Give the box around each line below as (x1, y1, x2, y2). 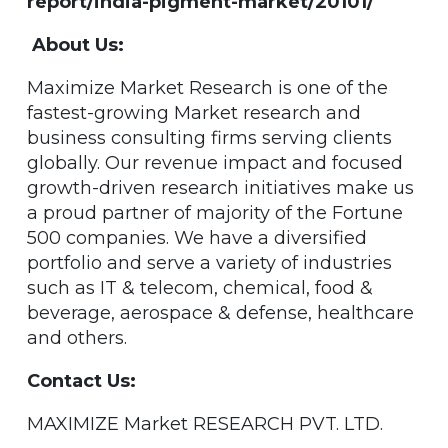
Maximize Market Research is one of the (27, 76, 388, 99)
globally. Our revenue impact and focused (27, 151, 403, 174)
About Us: (32, 33, 124, 56)
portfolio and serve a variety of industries (27, 251, 392, 274)
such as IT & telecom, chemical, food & (27, 276, 373, 299)
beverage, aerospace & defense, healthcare (27, 301, 414, 324)
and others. (27, 326, 127, 349)
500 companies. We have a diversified (27, 226, 367, 249)
